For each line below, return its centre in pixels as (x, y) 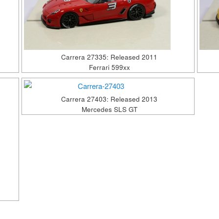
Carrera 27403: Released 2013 (109, 99)
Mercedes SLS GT (109, 109)
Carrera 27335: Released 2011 (109, 57)
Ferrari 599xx (109, 67)
